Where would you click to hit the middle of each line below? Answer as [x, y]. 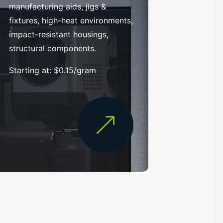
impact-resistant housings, [59, 34]
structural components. [53, 48]
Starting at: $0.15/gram [53, 70]
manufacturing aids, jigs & [58, 6]
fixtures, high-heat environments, [71, 20]
